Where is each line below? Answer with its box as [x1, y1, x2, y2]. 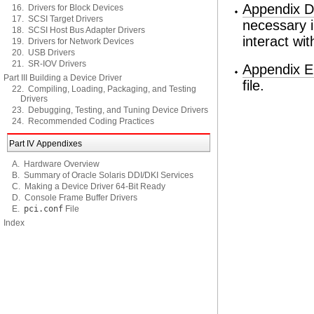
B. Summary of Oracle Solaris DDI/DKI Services [12, 170, 193, 180]
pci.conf [24, 204, 63, 214]
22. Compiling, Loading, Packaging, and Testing [12, 84, 196, 94]
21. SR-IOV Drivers [12, 59, 86, 69]
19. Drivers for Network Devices [12, 36, 134, 46]
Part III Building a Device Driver [4, 73, 122, 83]
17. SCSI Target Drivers [12, 14, 103, 24]
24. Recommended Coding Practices [12, 116, 154, 126]
